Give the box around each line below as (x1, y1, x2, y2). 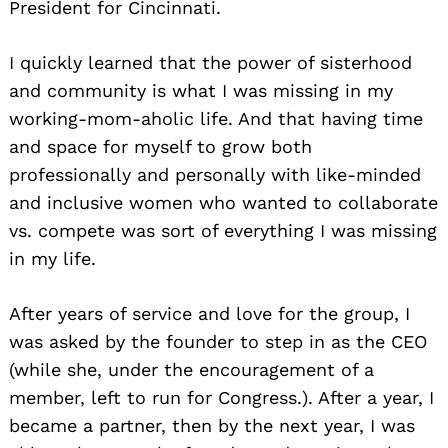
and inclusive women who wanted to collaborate (9, 191, 438, 213)
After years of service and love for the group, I (9, 302, 410, 324)
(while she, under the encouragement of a (9, 358, 374, 380)
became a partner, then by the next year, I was (9, 414, 415, 436)
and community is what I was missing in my (9, 79, 393, 101)
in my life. (9, 247, 96, 269)
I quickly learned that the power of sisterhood (9, 51, 412, 73)
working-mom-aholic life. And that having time (9, 107, 423, 129)
